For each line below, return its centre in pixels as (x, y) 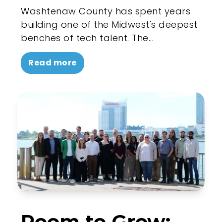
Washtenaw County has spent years (106, 11)
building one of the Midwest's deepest (109, 24)
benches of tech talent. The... (87, 38)
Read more (53, 62)
